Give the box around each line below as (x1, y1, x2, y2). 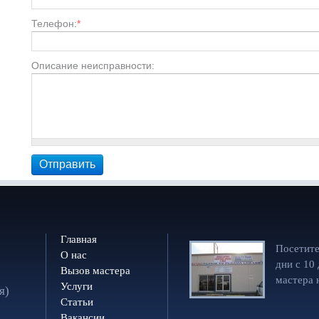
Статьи (61, 296, 93, 308)
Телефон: (31, 17, 77, 29)
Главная (61, 233, 97, 245)
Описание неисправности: (31, 59, 155, 71)
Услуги (61, 280, 93, 292)
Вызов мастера (61, 264, 130, 276)
